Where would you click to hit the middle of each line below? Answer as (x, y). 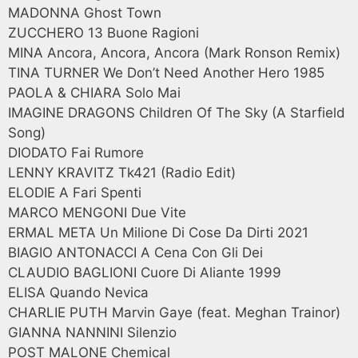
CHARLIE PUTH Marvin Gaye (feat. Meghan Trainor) (174, 312)
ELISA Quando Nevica (78, 292)
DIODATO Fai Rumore (76, 153)
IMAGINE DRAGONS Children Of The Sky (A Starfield (177, 113)
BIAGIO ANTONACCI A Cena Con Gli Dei (135, 253)
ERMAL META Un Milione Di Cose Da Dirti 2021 (158, 233)
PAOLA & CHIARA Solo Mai (94, 93)
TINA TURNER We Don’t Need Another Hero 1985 (166, 73)
